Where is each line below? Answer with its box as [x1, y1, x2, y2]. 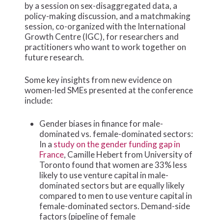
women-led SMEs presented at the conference [25, 85, 193, 96]
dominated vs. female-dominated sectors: [39, 128, 193, 139]
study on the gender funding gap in [54, 138, 181, 149]
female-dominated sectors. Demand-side [39, 200, 191, 211]
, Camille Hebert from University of [64, 149, 193, 160]
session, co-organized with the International [25, 21, 186, 31]
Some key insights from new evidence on [25, 75, 172, 85]
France [39, 149, 64, 160]
